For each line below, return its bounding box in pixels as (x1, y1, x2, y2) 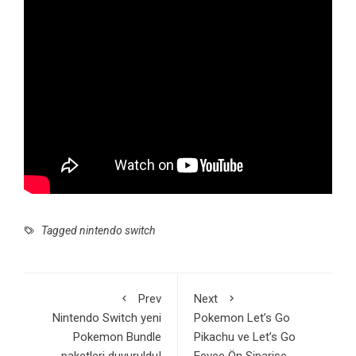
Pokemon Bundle (73, 330, 161, 345)
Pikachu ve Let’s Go (194, 330, 296, 345)
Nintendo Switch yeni (52, 311, 161, 326)
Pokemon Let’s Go (194, 311, 290, 326)
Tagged (39, 224, 79, 238)
